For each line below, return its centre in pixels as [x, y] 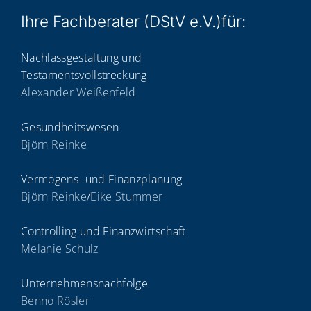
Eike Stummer [127, 196]
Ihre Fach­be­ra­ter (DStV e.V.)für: [133, 21]
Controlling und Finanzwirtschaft [103, 231]
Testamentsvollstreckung [84, 75]
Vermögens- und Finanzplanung [102, 179]
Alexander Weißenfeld [78, 92]
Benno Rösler [55, 300]
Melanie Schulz [60, 248]
